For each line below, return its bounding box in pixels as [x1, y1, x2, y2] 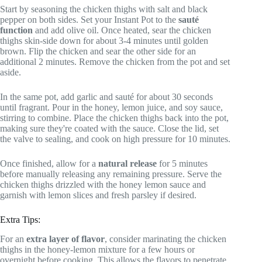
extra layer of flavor [26, 233, 105, 244]
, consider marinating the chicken [105, 233, 226, 244]
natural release [98, 158, 157, 168]
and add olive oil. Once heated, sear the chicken [33, 25, 211, 35]
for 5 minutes [157, 158, 208, 168]
